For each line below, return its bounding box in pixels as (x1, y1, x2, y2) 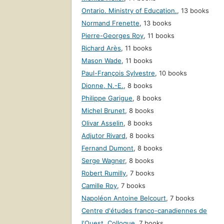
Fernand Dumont (81, 144, 133, 152)
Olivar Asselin (81, 119, 123, 127)
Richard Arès (81, 44, 121, 52)
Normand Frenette (81, 19, 139, 27)
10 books (159, 69, 187, 77)
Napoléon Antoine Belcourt (81, 194, 166, 202)
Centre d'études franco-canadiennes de (81, 206, 207, 215)
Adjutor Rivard (81, 131, 125, 140)
